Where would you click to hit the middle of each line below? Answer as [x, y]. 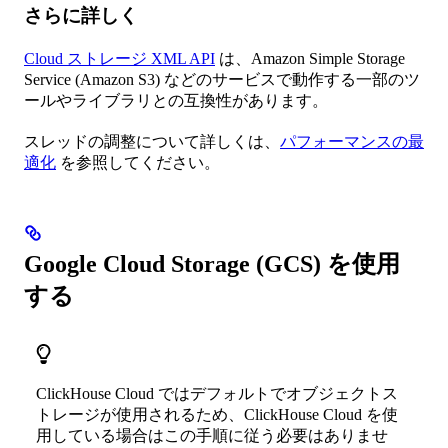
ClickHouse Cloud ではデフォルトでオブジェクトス [217, 393]
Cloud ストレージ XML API [119, 58]
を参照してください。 [138, 162]
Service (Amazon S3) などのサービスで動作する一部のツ [222, 79]
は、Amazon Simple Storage [310, 58]
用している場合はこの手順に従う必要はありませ [212, 435]
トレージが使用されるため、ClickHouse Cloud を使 [217, 414]
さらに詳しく [81, 15]
